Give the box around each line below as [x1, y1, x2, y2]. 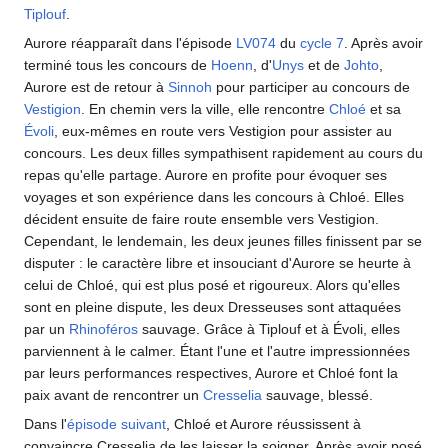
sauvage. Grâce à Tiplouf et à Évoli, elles [138, 321, 400, 337]
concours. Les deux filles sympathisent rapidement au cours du [24, 145, 423, 161]
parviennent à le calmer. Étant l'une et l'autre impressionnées [24, 343, 410, 359]
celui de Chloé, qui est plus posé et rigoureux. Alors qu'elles [24, 277, 400, 293]
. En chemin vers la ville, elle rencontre [81, 101, 329, 117]
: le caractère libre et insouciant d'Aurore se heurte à [79, 255, 411, 271]
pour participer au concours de [212, 79, 410, 95]
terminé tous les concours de [24, 57, 211, 73]
